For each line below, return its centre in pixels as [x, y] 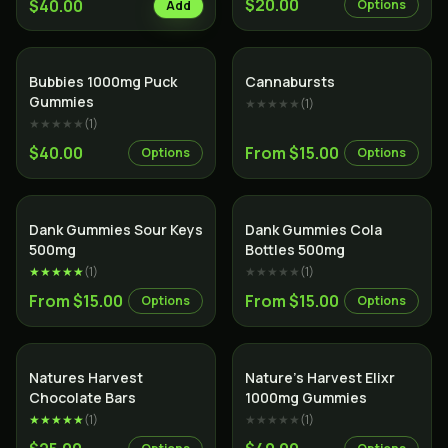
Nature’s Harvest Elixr [320, 377]
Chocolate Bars [82, 397]
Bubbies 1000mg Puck [103, 81]
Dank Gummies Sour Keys [116, 229]
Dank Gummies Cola [313, 229]
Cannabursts [290, 81]
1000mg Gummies [306, 397]
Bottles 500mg [295, 249]
